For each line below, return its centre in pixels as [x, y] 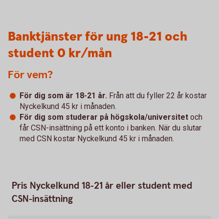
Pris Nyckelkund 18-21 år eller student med [102, 186]
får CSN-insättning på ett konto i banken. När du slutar [110, 128]
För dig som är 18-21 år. [64, 96]
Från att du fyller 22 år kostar [158, 96]
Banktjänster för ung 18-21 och [98, 37]
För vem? [30, 75]
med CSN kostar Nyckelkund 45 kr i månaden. [97, 139]
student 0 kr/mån [60, 54]
